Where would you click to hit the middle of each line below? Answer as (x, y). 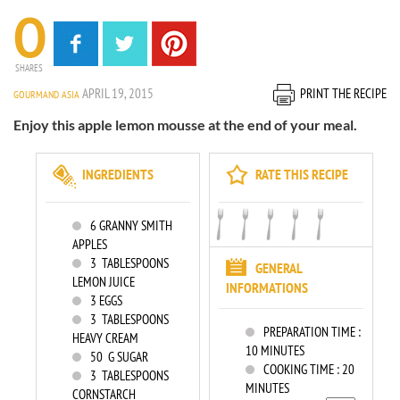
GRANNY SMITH (134, 225)
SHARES (29, 68)
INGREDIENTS (118, 174)
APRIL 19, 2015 (118, 93)
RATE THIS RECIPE (302, 174)
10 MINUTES (275, 350)
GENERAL (279, 268)
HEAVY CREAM (105, 338)
